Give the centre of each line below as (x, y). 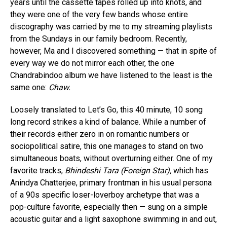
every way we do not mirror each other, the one (92, 63)
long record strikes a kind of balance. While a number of (108, 122)
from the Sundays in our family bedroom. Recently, (99, 39)
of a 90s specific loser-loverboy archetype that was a (105, 195)
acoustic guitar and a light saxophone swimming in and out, (113, 219)
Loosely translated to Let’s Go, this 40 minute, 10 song (106, 109)
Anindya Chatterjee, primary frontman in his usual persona (111, 182)
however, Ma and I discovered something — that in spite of (113, 51)
